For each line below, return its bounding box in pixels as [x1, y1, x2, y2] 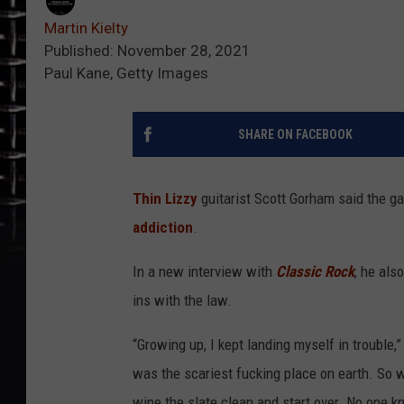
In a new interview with [133, 262, 276, 281]
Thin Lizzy [133, 189, 197, 208]
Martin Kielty [44, 19, 128, 38]
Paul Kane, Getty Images [44, 64, 208, 83]
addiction [133, 218, 193, 237]
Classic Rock [276, 262, 354, 281]
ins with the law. [133, 291, 232, 310]
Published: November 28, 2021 [44, 41, 251, 60]
